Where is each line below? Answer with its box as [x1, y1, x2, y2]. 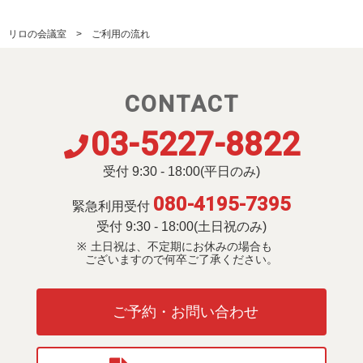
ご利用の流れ [92, 28, 150, 41]
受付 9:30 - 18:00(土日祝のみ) [96, 220, 267, 234]
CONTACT [124, 91, 239, 118]
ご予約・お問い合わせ [112, 304, 258, 321]
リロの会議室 [8, 28, 66, 41]
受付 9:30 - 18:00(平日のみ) [103, 164, 260, 179]
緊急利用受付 [72, 199, 150, 214]
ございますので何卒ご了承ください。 [85, 253, 278, 267]
